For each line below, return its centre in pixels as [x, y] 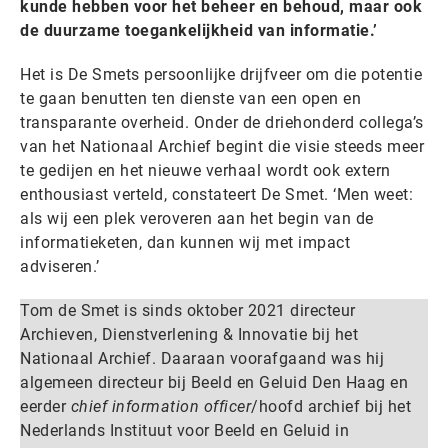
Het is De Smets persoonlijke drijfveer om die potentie [221, 74]
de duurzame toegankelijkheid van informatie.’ [199, 30]
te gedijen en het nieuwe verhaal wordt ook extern [205, 170]
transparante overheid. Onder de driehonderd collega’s [222, 122]
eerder [45, 406]
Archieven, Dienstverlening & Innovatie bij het [189, 334]
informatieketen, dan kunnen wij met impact [185, 242]
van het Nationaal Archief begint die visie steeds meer [222, 146]
